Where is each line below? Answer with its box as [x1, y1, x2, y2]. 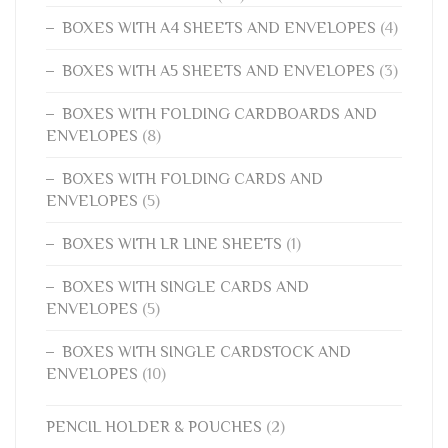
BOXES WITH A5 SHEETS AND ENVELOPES [62, 62, 375, 81]
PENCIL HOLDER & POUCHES [46, 418, 262, 437]
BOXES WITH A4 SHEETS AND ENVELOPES [62, 19, 376, 38]
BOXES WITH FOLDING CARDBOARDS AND [62, 105, 377, 124]
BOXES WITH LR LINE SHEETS [62, 235, 282, 254]
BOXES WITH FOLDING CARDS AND [62, 170, 323, 189]
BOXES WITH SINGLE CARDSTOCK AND [62, 343, 351, 362]
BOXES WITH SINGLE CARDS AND [62, 278, 309, 297]
